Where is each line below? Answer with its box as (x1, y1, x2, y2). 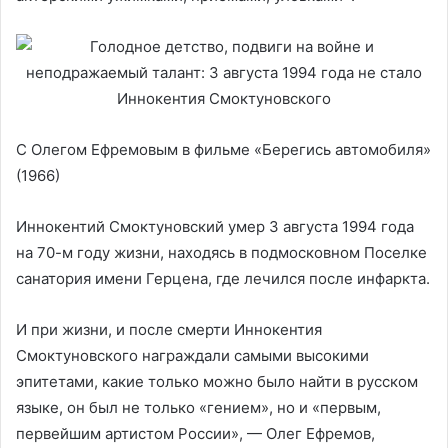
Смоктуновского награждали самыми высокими (16, 345, 369, 365)
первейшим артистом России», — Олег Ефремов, (16, 423, 375, 443)
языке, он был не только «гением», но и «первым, (16, 397, 381, 417)
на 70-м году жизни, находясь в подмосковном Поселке (16, 242, 427, 262)
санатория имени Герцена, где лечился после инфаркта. (16, 268, 430, 288)
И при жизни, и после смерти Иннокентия (16, 319, 322, 339)
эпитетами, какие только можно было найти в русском (16, 371, 418, 391)
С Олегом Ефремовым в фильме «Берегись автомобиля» (16, 139, 431, 159)
